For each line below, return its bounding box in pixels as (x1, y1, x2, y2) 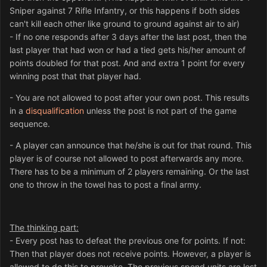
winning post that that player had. (10, 71, 141, 82)
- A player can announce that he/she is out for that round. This (10, 140, 252, 151)
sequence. (10, 119, 50, 129)
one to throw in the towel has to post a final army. (10, 179, 201, 190)
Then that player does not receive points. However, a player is (10, 249, 251, 259)
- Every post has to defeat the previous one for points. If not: (10, 235, 246, 246)
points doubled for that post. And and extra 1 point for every (10, 58, 245, 69)
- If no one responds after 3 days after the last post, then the (10, 32, 247, 42)
